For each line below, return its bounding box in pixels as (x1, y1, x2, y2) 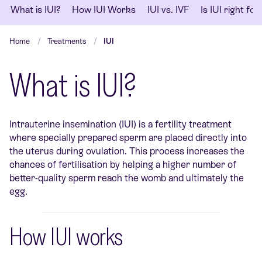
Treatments (47, 37, 86, 46)
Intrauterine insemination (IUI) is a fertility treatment (9, 119, 232, 130)
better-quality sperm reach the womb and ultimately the (9, 173, 244, 184)
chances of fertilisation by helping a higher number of (9, 159, 236, 171)
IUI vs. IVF (147, 4, 189, 16)
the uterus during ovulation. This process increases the (9, 146, 244, 157)
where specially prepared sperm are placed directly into (9, 132, 247, 144)
